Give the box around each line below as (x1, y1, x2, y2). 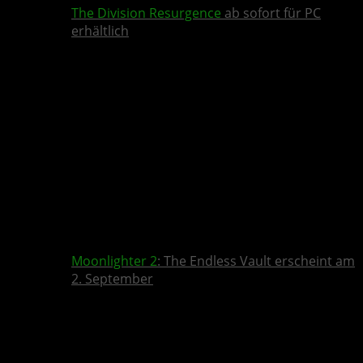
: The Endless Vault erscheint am (157, 252, 355, 271)
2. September (71, 270, 153, 288)
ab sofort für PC (221, 4, 321, 23)
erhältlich (71, 22, 129, 41)
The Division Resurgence (71, 4, 221, 23)
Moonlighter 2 (71, 252, 157, 271)
